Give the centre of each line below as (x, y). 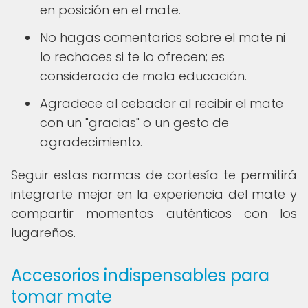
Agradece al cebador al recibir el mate (162, 103)
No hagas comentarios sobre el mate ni (163, 37)
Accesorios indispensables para (140, 275)
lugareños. (43, 233)
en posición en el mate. (110, 10)
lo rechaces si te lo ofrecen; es (132, 57)
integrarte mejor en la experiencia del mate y (154, 194)
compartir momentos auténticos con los (154, 213)
